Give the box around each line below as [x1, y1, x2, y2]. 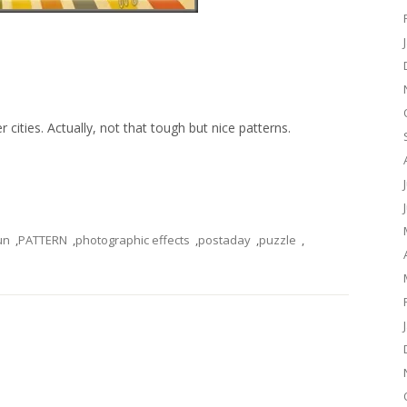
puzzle [259, 232, 296, 248]
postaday [198, 232, 251, 248]
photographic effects [75, 232, 190, 248]
